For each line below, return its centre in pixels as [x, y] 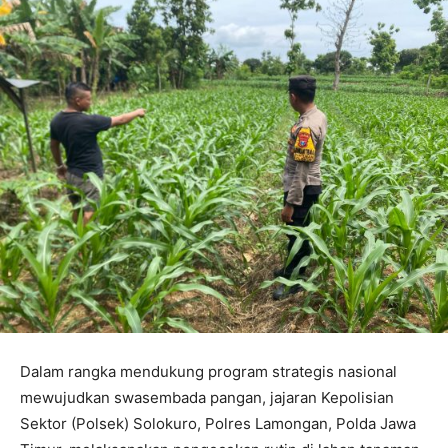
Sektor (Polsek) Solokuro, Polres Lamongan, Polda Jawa [218, 424]
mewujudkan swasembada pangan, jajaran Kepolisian [207, 398]
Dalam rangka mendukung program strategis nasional [208, 372]
